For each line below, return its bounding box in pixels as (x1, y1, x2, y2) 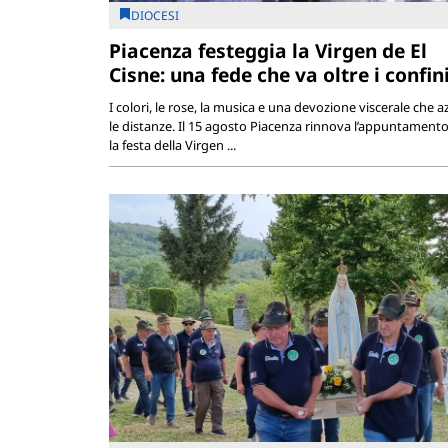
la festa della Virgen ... (108, 135, 236, 154)
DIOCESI (130, 6, 179, 24)
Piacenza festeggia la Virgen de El (108, 36, 427, 64)
